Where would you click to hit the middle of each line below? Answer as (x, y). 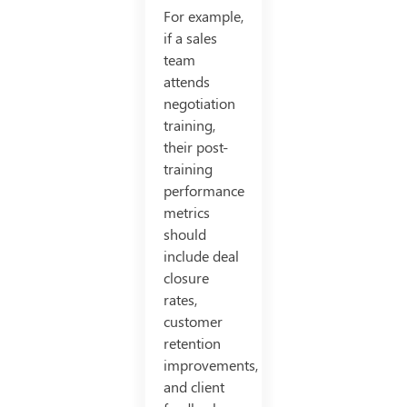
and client (194, 386)
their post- (195, 146)
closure (186, 277)
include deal (201, 255)
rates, (180, 299)
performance (203, 190)
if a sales (190, 37)
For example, (203, 15)
